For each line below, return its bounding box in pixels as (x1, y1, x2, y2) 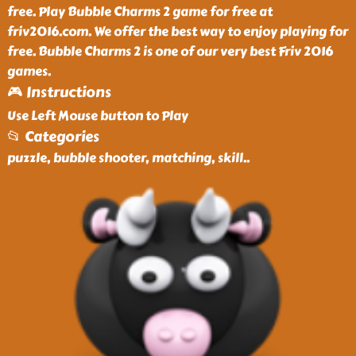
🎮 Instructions (6, 81, 111, 103)
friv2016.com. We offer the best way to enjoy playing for (6, 21, 348, 41)
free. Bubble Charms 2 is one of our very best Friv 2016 (6, 41, 333, 61)
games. (6, 61, 51, 81)
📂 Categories (6, 126, 99, 148)
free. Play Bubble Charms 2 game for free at (6, 2, 273, 21)
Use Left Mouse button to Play (6, 106, 188, 126)
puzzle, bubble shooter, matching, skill (6, 148, 243, 168)
